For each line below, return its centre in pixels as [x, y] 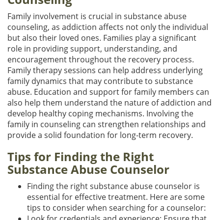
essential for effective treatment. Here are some [116, 197]
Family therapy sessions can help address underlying [105, 70]
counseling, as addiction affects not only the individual [108, 27]
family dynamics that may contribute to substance [100, 81]
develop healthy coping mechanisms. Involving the [100, 113]
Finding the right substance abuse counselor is [113, 186]
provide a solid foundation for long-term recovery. [100, 135]
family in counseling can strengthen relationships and [107, 124]
